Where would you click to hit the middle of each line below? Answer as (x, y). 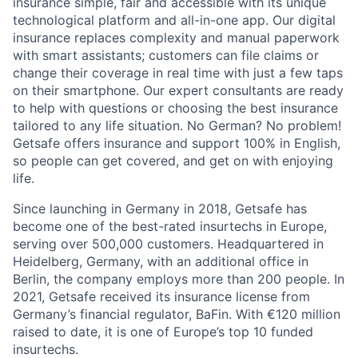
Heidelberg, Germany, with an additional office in (161, 261)
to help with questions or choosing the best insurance (175, 108)
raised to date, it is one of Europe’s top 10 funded (163, 332)
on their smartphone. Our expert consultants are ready (178, 90)
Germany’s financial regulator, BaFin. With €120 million (177, 314)
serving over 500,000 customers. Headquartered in (168, 244)
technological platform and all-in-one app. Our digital (174, 20)
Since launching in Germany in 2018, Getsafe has (160, 209)
